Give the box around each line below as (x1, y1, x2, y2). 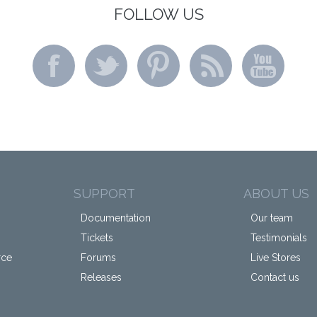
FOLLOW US (113, 5, 204, 23)
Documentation (81, 212, 151, 224)
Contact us (250, 272, 299, 283)
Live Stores (250, 252, 301, 263)
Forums (81, 252, 116, 263)
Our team (250, 212, 293, 224)
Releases (81, 272, 122, 283)
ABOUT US (243, 186, 309, 201)
